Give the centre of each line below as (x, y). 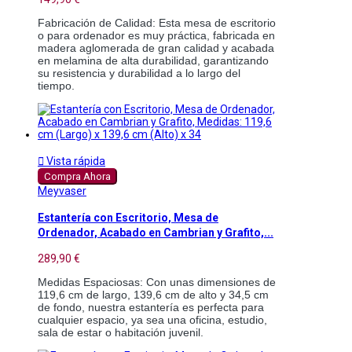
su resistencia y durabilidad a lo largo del (139, 73)
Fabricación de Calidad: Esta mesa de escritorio (157, 22)
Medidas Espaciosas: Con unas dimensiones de (157, 282)
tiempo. (56, 85)
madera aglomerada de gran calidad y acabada (156, 48)
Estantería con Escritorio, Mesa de (128, 218)
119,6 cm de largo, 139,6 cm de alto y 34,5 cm (153, 295)
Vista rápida (75, 161)
